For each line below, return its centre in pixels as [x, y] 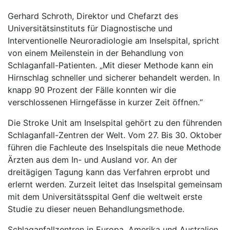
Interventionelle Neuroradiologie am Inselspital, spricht [113, 41]
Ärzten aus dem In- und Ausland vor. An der [92, 160]
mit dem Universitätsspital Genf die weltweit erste [105, 197]
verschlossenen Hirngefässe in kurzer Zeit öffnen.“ [105, 102]
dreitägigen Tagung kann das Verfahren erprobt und [109, 172]
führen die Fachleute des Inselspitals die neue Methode [114, 147]
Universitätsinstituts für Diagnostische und [90, 28]
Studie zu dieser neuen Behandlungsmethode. [96, 209]
